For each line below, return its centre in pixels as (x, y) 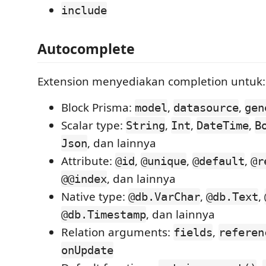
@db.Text (232, 197)
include (84, 10)
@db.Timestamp (104, 214)
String (145, 125)
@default (218, 161)
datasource (206, 107)
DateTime (223, 125)
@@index (84, 179)
